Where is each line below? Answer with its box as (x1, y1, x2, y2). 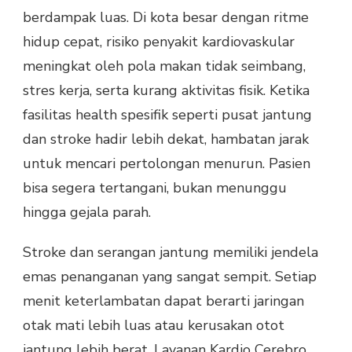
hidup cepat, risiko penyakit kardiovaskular (23, 32, 295, 52)
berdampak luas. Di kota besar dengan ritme (23, 8, 309, 27)
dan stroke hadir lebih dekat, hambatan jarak (23, 130, 309, 149)
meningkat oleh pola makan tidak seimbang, (23, 57, 306, 76)
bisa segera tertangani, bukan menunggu (23, 178, 287, 198)
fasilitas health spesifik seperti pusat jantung (23, 105, 312, 125)
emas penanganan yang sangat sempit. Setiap (23, 267, 317, 287)
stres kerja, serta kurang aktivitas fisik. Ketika (23, 81, 310, 101)
